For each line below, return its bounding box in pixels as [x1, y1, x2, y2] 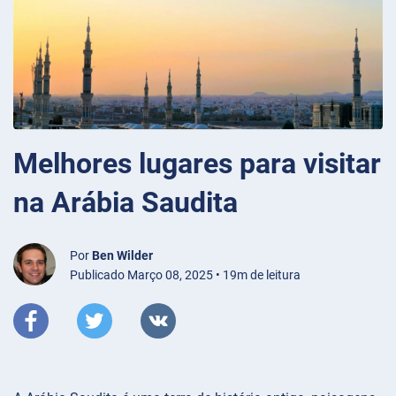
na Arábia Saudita [13, 185, 238, 219]
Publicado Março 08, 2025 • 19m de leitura [70, 267, 301, 282]
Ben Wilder [92, 247, 153, 263]
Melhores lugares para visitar [13, 146, 381, 180]
